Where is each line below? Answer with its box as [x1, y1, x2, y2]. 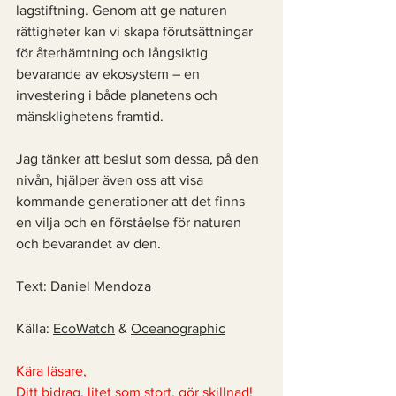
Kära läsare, [16, 363, 87, 378]
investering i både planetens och [16, 88, 221, 103]
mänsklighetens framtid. [16, 109, 167, 124]
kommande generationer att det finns [16, 194, 248, 209]
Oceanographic [131, 321, 225, 336]
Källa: [16, 321, 53, 336]
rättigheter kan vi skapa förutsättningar [16, 24, 256, 39]
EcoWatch [53, 321, 115, 336]
